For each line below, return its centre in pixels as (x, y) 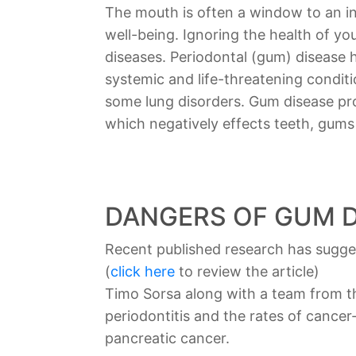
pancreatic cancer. (167, 338)
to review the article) (247, 271)
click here (143, 271)
